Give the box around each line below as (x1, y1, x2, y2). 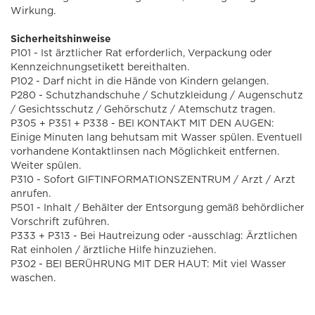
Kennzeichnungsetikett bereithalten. (11, 61, 189, 73)
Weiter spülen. (11, 160, 81, 172)
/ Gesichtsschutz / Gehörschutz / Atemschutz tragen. (11, 103, 275, 115)
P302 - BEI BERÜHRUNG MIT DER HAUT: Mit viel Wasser (11, 258, 286, 270)
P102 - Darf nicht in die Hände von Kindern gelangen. (11, 75, 269, 87)
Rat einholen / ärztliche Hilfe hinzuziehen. (11, 244, 216, 256)
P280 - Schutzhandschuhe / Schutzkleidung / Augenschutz (11, 89, 303, 101)
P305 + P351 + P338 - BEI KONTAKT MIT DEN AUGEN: (11, 117, 274, 129)
